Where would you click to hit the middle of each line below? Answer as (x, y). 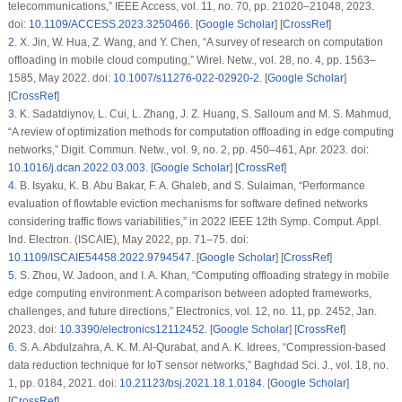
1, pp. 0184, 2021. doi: (63, 384)
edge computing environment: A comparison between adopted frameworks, (189, 294)
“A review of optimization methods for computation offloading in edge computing (201, 132)
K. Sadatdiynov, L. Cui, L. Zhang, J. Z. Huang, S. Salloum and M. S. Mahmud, (204, 114)
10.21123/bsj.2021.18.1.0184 (190, 384)
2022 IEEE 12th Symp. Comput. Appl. (291, 222)
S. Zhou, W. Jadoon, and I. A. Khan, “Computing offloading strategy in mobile (203, 276)
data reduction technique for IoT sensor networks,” (131, 366)
